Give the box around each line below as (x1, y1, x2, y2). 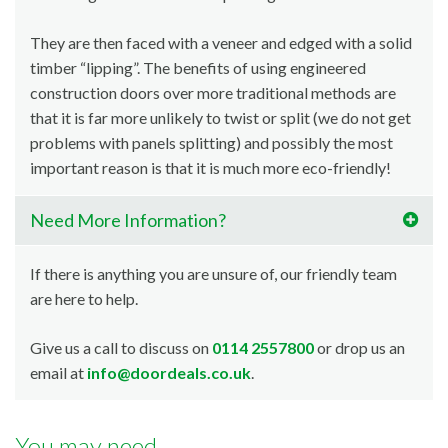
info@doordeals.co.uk (87, 363, 251, 383)
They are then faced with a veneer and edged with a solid (30, 33, 412, 53)
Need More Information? (30, 209, 226, 232)
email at (30, 363, 87, 383)
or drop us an (314, 338, 405, 358)
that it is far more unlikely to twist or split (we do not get (30, 108, 411, 128)
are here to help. (30, 289, 138, 309)
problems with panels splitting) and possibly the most (30, 133, 393, 153)
